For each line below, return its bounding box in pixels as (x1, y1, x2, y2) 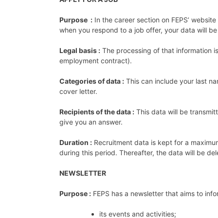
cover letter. (59, 87, 97, 95)
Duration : (59, 138, 92, 146)
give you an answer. (59, 117, 125, 126)
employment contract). (59, 56, 136, 65)
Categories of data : (59, 76, 124, 85)
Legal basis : (59, 46, 100, 54)
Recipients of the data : (59, 107, 134, 116)
